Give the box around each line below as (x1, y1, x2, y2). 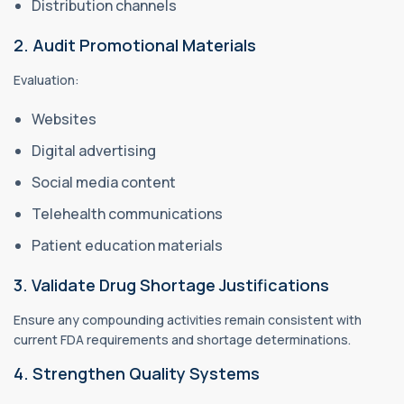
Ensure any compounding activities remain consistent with (14, 310, 362, 328)
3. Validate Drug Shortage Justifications (14, 273, 329, 296)
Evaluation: (14, 70, 79, 88)
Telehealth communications (32, 203, 223, 224)
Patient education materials (32, 234, 223, 255)
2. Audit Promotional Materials (14, 33, 256, 56)
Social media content (32, 171, 176, 192)
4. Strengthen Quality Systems (14, 362, 260, 384)
